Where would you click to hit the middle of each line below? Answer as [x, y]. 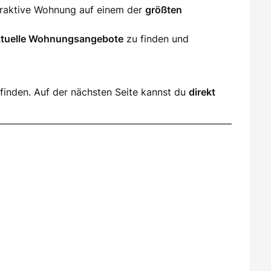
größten [164, 9]
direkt [202, 92]
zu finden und [156, 38]
